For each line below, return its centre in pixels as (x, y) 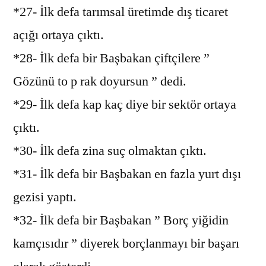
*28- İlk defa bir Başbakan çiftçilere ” (111, 58)
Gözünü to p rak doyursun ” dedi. (100, 81)
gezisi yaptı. (45, 197)
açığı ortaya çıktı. (58, 35)
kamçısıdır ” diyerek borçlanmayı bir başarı (126, 243)
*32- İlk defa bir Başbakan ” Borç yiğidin (121, 220)
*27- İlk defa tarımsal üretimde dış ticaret (121, 12)
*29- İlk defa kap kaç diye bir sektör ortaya (125, 104)
